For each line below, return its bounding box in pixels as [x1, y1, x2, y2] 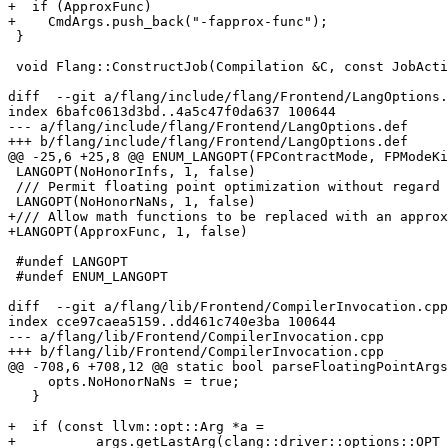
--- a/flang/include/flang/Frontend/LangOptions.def [8, 119, 408, 135]
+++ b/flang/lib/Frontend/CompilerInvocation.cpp [8, 344, 384, 360]
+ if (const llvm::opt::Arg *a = [8, 419, 264, 435]
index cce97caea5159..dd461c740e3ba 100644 [8, 314, 336, 330]
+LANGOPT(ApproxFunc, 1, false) [8, 224, 248, 240]
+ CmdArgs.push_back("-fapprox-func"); [8, 14, 328, 30]
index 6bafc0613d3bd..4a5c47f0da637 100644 [8, 104, 336, 120]
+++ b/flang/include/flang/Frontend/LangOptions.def [8, 134, 408, 150]
